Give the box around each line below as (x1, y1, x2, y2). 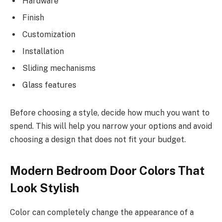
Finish (22, 13, 44, 23)
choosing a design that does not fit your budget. (10, 134, 186, 144)
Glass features (22, 80, 76, 90)
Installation (22, 47, 64, 56)
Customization (22, 30, 75, 40)
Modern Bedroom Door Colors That (10, 164, 205, 178)
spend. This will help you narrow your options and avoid (10, 121, 212, 131)
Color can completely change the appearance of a (10, 208, 194, 218)
